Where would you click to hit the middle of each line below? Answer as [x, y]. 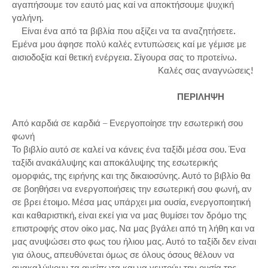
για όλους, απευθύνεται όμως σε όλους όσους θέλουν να [123, 254]
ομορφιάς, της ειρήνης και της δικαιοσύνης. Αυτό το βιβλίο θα [131, 175]
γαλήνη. [29, 17]
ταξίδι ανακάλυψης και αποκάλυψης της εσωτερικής [115, 162]
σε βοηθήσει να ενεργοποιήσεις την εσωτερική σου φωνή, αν [132, 188]
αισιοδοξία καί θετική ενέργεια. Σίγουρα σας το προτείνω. [124, 57]
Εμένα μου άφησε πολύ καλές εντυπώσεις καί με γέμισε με [129, 44]
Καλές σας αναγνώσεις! [133, 70]
